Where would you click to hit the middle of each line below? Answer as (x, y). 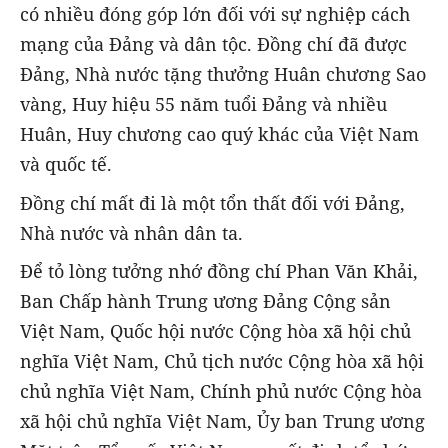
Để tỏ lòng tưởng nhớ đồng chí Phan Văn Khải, (219, 270)
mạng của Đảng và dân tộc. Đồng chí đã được (213, 44)
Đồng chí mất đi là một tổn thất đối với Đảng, (212, 202)
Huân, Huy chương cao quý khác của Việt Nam (219, 134)
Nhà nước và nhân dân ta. (131, 232)
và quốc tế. (66, 164)
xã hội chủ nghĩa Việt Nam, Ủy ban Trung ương (222, 420)
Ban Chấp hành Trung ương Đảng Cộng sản (205, 300)
